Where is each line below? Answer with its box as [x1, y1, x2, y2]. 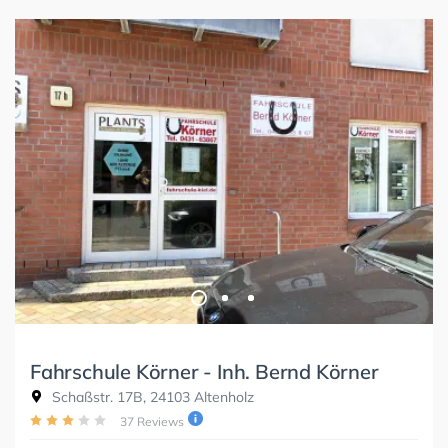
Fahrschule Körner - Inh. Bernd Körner [30, 358, 379, 384]
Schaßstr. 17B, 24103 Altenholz [48, 387, 254, 406]
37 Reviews [120, 413, 184, 429]
